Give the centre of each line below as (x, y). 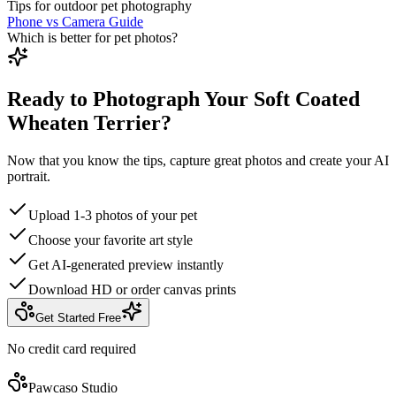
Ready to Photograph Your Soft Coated (183, 99)
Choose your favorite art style (110, 240)
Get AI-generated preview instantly (126, 265)
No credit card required (72, 349)
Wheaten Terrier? (89, 123)
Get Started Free (78, 318)
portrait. (29, 177)
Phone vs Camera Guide (75, 21)
